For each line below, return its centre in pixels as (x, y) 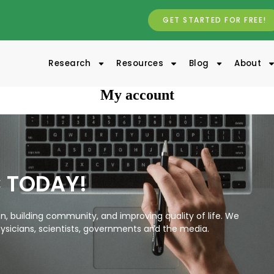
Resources (140, 63)
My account (137, 95)
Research (70, 63)
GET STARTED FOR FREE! (215, 20)
